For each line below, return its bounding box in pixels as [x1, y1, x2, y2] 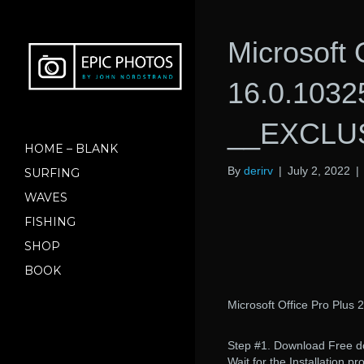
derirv [244, 164, 273, 177]
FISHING [24, 214, 76, 229]
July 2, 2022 [288, 164, 350, 177]
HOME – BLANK [24, 141, 118, 156]
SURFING [24, 165, 80, 180]
